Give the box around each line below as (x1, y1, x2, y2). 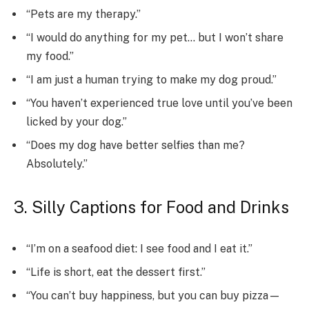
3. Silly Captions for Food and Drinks (14, 197, 289, 217)
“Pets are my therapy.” (26, 7, 141, 21)
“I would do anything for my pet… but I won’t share (26, 30, 283, 44)
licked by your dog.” (26, 114, 127, 128)
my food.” (26, 49, 74, 63)
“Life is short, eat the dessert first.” (26, 265, 206, 279)
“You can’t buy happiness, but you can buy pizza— (26, 288, 281, 302)
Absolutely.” (26, 157, 88, 170)
